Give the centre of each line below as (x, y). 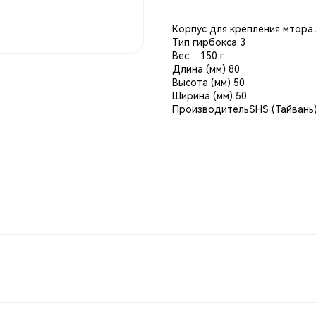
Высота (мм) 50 (208, 83)
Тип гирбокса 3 (209, 42)
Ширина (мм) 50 (209, 96)
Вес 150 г (198, 56)
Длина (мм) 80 (206, 69)
